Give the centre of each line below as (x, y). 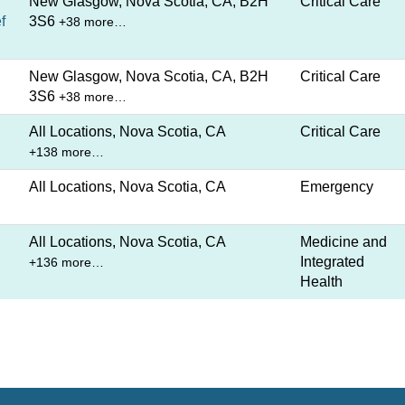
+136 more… (66, 263)
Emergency (337, 187)
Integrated (332, 262)
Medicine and (344, 242)
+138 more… (66, 152)
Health (321, 282)
